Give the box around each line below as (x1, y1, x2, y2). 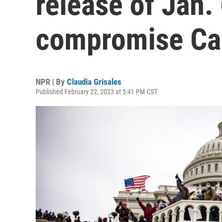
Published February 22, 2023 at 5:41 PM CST (36, 88, 158, 96)
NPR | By (36, 77, 67, 87)
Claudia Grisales (67, 77, 121, 87)
